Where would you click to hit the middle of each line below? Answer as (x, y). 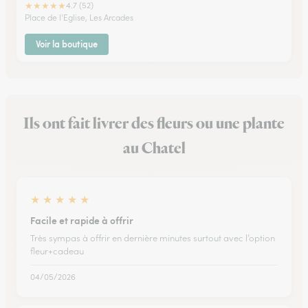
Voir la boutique (67, 44)
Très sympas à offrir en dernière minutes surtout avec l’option (153, 238)
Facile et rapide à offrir (82, 220)
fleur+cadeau (57, 251)
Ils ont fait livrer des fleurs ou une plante (154, 124)
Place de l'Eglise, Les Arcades (79, 18)
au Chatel (154, 148)
